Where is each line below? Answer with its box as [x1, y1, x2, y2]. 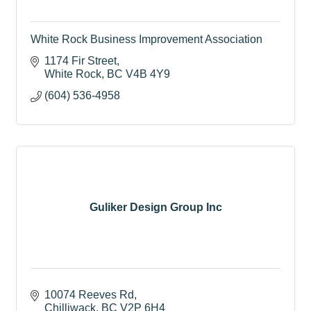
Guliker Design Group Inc [89, 201, 222, 213]
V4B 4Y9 [126, 68, 170, 80]
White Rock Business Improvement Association [31, 33, 262, 45]
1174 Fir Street [44, 55, 117, 67]
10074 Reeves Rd [44, 289, 134, 301]
